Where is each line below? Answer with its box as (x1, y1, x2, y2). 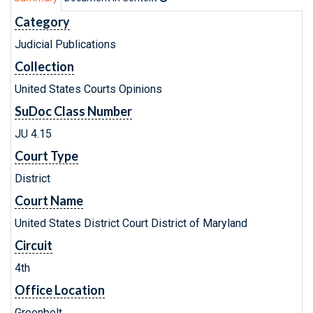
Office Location (15, 282, 105, 298)
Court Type (15, 148, 78, 163)
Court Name (15, 193, 83, 208)
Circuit (15, 238, 52, 253)
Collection (15, 59, 74, 74)
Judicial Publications (15, 38, 116, 51)
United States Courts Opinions (15, 82, 162, 96)
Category (15, 14, 70, 29)
